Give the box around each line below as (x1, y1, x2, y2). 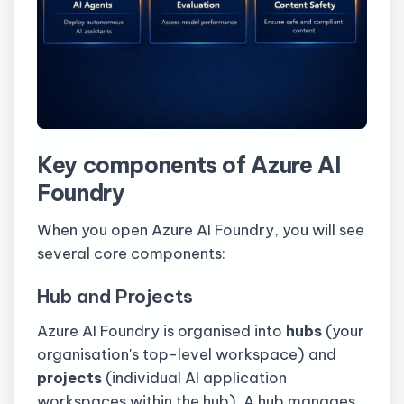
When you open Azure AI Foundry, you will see (37, 220, 364, 240)
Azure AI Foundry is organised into (37, 321, 286, 341)
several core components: (37, 243, 225, 263)
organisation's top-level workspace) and (37, 344, 336, 364)
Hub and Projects (37, 283, 193, 308)
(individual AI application (102, 368, 287, 388)
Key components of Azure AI (37, 150, 341, 179)
